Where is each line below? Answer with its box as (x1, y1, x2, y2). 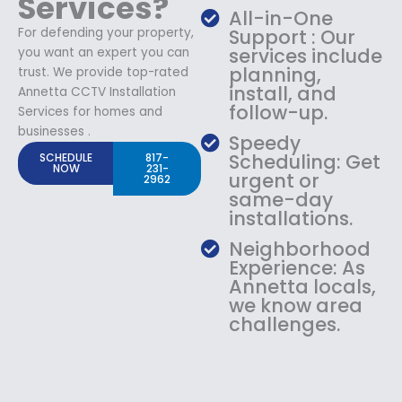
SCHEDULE (39, 149, 92, 165)
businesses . (18, 122, 91, 140)
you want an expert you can (18, 43, 189, 61)
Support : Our (229, 23, 356, 50)
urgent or (229, 167, 320, 194)
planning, (229, 61, 322, 88)
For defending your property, (18, 23, 194, 41)
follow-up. (229, 99, 328, 126)
